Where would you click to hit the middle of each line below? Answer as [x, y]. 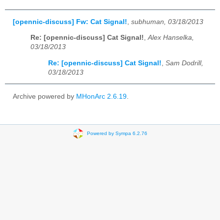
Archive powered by [44, 96]
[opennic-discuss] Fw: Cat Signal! [70, 22]
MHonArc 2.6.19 [101, 96]
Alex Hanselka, [171, 38]
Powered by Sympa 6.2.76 [117, 133]
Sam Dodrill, [184, 63]
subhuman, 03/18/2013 [167, 22]
